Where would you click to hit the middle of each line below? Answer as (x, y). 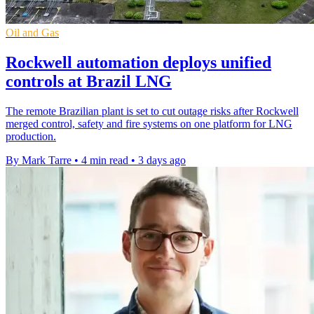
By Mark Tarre (39, 160)
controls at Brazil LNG (89, 81)
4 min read (105, 160)
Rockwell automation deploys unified (138, 62)
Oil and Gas (32, 32)
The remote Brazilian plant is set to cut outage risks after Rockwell (152, 111)
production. (31, 136)
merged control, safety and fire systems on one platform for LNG (149, 123)
